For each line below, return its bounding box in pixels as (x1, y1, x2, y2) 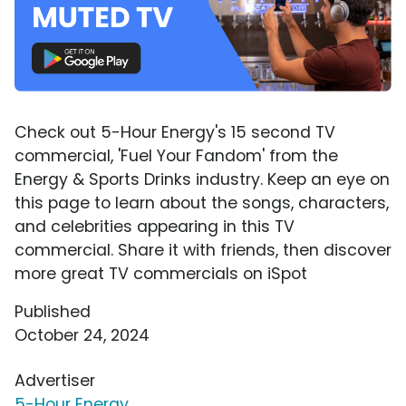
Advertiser (14, 369, 95, 391)
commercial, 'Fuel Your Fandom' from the (14, 144, 338, 167)
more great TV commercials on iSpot (14, 262, 307, 285)
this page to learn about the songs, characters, (14, 191, 389, 214)
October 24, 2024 (14, 324, 150, 346)
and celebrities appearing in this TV (14, 215, 295, 237)
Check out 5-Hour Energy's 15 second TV (14, 121, 335, 143)
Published (14, 300, 91, 323)
